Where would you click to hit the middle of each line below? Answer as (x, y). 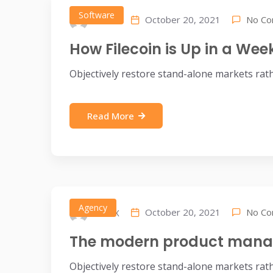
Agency (93, 207)
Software (97, 15)
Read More (111, 116)
